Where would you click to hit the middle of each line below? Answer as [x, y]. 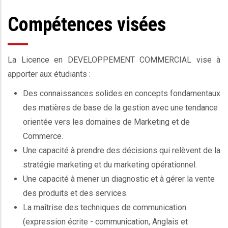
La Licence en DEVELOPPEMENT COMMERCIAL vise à [114, 60]
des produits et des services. [75, 193]
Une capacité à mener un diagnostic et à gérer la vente [119, 179]
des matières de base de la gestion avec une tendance [120, 108]
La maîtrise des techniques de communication [105, 208]
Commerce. [43, 136]
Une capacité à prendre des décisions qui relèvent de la [122, 151]
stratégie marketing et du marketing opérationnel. [110, 165]
